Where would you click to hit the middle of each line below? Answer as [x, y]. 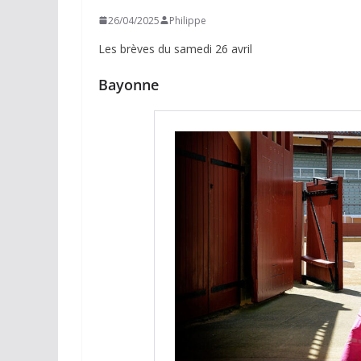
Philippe [188, 20]
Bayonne [129, 84]
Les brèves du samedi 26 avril [175, 48]
